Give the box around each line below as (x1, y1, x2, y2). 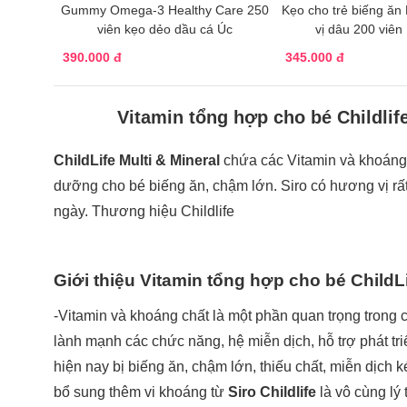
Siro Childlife (228, 383, 316, 400)
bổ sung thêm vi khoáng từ (54, 383, 228, 400)
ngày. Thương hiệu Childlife (54, 203, 234, 219)
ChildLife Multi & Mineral (54, 152, 223, 168)
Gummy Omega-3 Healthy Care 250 (61, 2, 270, 17)
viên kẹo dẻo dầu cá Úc (97, 21, 233, 36)
